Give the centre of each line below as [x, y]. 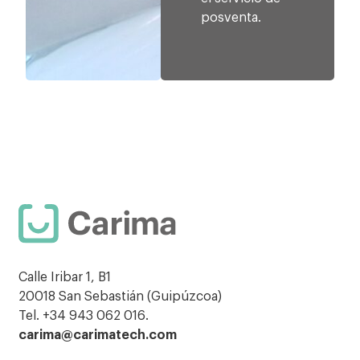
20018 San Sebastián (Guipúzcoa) [121, 297]
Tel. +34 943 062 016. [84, 316]
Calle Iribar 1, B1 [65, 277]
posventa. [231, 18]
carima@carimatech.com [98, 335]
